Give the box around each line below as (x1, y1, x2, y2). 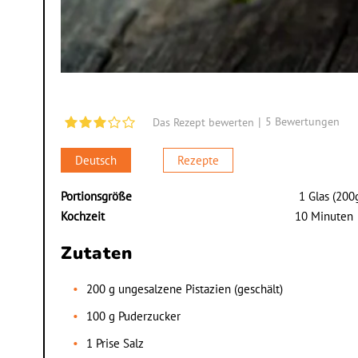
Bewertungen (271, 114, 340, 129)
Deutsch (74, 152, 117, 168)
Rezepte (177, 152, 219, 168)
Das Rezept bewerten (152, 114, 254, 129)
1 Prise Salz (86, 335, 144, 351)
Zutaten (60, 241, 133, 265)
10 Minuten (294, 208, 353, 224)
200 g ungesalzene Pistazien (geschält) (86, 280, 283, 296)
